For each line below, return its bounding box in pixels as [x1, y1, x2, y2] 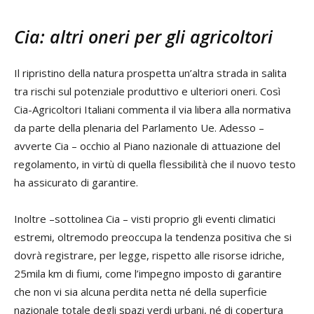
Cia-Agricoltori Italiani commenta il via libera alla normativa [14, 102, 291, 116]
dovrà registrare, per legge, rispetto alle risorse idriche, [14, 247, 285, 262]
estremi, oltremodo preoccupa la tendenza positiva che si [14, 229, 292, 244]
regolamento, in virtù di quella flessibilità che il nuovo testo [14, 156, 296, 171]
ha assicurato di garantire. [14, 175, 138, 189]
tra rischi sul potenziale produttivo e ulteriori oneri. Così [14, 83, 280, 98]
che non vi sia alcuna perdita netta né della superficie [14, 284, 267, 299]
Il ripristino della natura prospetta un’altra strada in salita [14, 65, 287, 80]
